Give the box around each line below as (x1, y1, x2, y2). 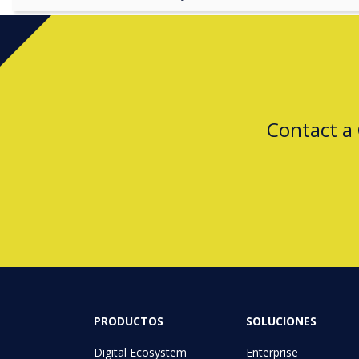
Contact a (267, 116, 357, 143)
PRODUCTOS (94, 313, 163, 329)
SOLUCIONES (246, 313, 317, 329)
